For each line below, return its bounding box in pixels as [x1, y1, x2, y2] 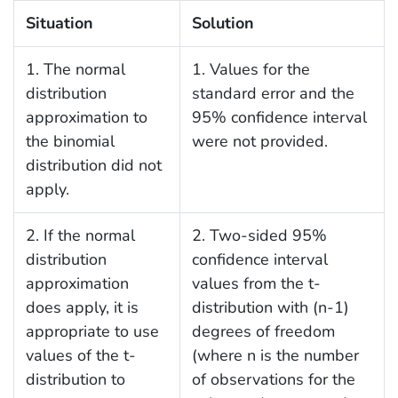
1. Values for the [191, 59, 310, 81]
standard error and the [191, 83, 354, 105]
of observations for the [191, 369, 355, 391]
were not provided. [191, 131, 328, 153]
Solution [191, 12, 254, 35]
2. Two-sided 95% [191, 225, 327, 247]
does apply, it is [25, 297, 139, 319]
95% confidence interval [191, 107, 367, 129]
